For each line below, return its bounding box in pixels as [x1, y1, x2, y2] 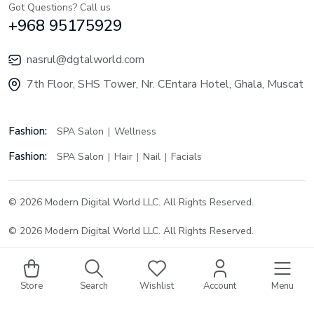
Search [80, 280, 109, 292]
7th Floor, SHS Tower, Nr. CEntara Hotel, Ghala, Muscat [27, 76, 303, 92]
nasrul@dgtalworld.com [27, 52, 144, 67]
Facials [171, 150, 202, 163]
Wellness [114, 125, 156, 138]
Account [203, 280, 237, 292]
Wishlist [139, 280, 175, 292]
